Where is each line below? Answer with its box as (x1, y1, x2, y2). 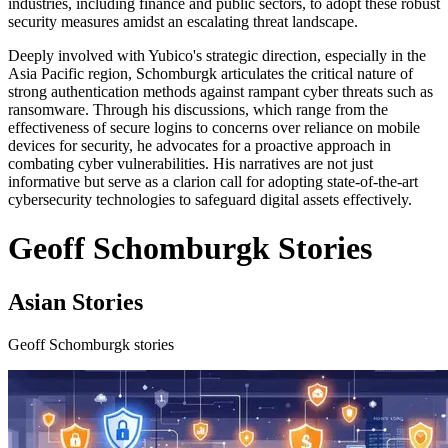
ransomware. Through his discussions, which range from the (8, 101, 388, 118)
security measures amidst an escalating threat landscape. (8, 13, 358, 30)
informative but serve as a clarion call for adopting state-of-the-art (8, 173, 418, 190)
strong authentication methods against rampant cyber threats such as (8, 83, 433, 100)
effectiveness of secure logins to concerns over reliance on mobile (8, 119, 420, 136)
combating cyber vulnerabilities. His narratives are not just (8, 155, 373, 172)
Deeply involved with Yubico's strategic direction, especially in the (8, 47, 426, 64)
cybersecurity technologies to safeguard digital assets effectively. (8, 191, 412, 208)
